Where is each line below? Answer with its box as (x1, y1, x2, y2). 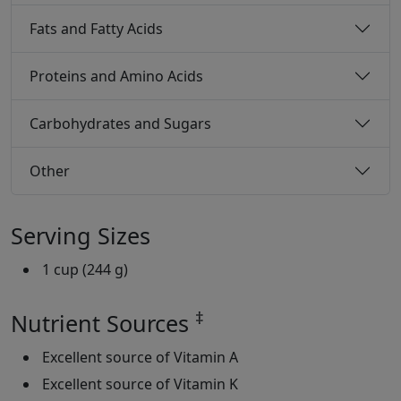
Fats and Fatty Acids (30, 18, 163, 38)
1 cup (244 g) (42, 260, 128, 280)
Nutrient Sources (11, 308, 195, 339)
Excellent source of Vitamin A (42, 347, 238, 368)
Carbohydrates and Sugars (30, 113, 211, 133)
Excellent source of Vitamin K (42, 374, 238, 395)
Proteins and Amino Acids (30, 65, 203, 86)
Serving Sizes (11, 220, 150, 252)
